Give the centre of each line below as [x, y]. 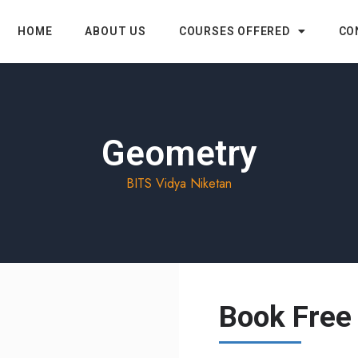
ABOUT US [115, 32]
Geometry [179, 153]
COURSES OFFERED [234, 32]
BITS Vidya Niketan [179, 183]
